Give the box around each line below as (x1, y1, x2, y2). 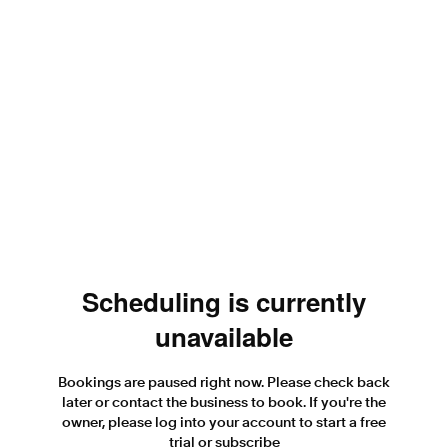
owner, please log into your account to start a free (62, 415, 386, 430)
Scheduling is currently (82, 282, 366, 320)
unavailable (155, 317, 293, 355)
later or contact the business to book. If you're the (62, 395, 386, 410)
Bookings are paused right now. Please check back (58, 375, 390, 390)
